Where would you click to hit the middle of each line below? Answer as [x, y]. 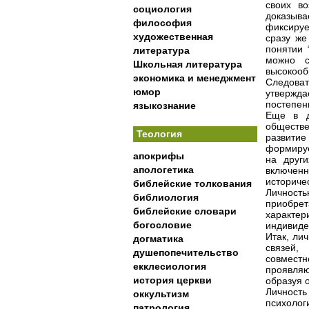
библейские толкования [192, 183]
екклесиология [170, 266]
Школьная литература [188, 64]
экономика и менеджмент [195, 78]
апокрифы [159, 156]
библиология [166, 197]
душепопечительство [186, 252]
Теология [159, 134]
